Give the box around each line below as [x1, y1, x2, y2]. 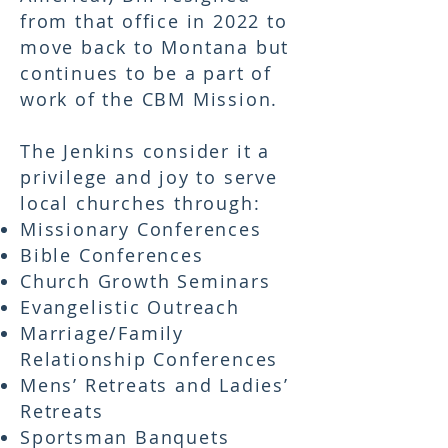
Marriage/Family [20, 321, 185, 345]
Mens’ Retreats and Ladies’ [20, 373, 289, 397]
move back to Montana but [20, 35, 290, 59]
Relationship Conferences [20, 347, 279, 371]
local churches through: [20, 191, 261, 215]
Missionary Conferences [20, 217, 262, 241]
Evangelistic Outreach [20, 295, 240, 319]
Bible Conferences [20, 243, 204, 267]
